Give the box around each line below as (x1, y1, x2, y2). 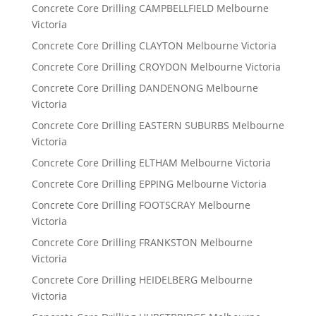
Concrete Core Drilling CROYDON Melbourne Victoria (31, 60, 281, 74)
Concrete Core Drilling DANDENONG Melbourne (31, 81, 258, 95)
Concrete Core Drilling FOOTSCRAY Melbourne (31, 198, 250, 212)
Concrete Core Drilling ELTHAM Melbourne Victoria (31, 156, 271, 170)
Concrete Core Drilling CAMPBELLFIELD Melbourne (31, 1, 269, 16)
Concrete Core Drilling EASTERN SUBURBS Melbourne (31, 119, 284, 133)
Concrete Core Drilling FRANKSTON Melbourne (31, 236, 253, 250)
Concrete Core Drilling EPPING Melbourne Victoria (31, 177, 267, 191)
